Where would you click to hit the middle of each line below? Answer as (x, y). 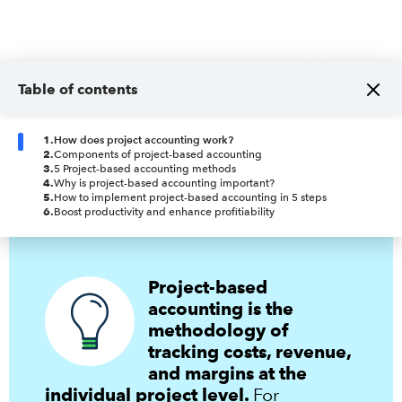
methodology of (218, 330)
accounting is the (221, 308)
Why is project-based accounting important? (164, 183)
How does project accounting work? (144, 139)
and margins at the (227, 373)
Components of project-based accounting (158, 154)
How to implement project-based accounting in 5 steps (190, 197)
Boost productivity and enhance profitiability (164, 211)
